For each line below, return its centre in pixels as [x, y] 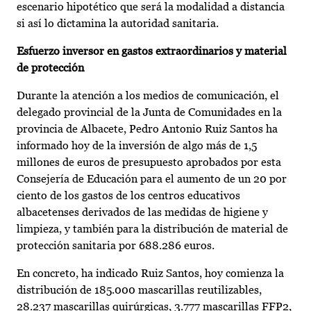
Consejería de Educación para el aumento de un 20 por [152, 179]
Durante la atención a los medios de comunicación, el [148, 96]
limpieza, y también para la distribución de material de [152, 229]
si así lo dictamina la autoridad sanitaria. [118, 24]
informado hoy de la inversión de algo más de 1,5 [137, 146]
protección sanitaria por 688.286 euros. [116, 246]
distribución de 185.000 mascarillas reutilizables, [139, 290]
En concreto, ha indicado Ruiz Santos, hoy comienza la [150, 274]
